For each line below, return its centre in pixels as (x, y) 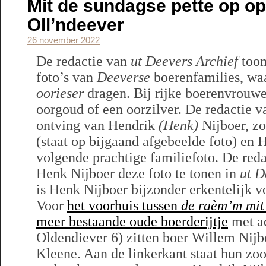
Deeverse (123, 77)
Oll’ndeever (76, 25)
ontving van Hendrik (97, 125)
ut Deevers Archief (184, 61)
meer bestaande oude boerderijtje (132, 221)
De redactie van (83, 61)
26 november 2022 (64, 40)
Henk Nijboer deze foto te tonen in (138, 173)
